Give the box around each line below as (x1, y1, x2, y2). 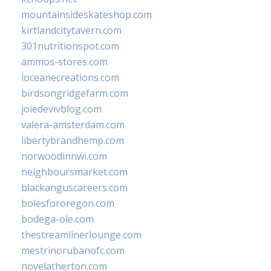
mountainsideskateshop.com (21, 7, 152, 21)
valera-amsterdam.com (21, 117, 125, 131)
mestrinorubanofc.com (21, 243, 125, 257)
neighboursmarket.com (21, 165, 128, 178)
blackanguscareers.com (21, 180, 128, 194)
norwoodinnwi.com (21, 149, 107, 163)
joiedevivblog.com (21, 102, 102, 116)
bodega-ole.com (21, 212, 94, 226)
